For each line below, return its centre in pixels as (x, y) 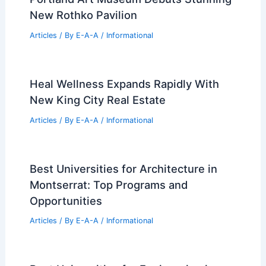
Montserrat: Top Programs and (108, 184)
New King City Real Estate (97, 99)
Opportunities (66, 200)
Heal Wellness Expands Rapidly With (124, 83)
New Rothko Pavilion (83, 15)
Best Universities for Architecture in (123, 168)
